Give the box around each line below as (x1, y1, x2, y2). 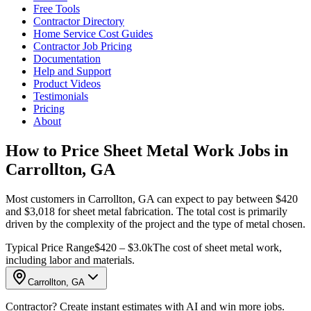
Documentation (33, 53, 101, 65)
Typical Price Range (6, 241, 94, 253)
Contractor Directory (33, 15, 124, 27)
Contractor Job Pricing (33, 40, 132, 52)
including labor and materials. (6, 253, 135, 266)
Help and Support (33, 65, 111, 77)
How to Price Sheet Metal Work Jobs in (6, 141, 288, 160)
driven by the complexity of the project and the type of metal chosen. (6, 217, 305, 230)
